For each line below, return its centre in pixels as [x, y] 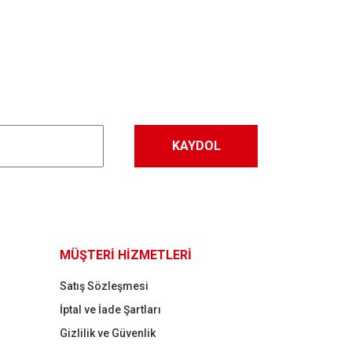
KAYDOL [196, 146]
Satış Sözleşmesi [104, 286]
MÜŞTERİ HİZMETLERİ [125, 255]
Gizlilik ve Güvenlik [107, 333]
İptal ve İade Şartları [110, 310]
